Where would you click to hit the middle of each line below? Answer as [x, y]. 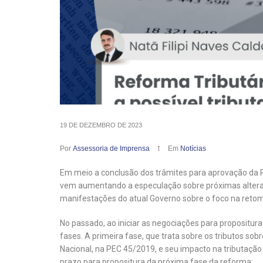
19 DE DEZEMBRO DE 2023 [101, 125]
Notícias [193, 149]
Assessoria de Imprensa [111, 149]
